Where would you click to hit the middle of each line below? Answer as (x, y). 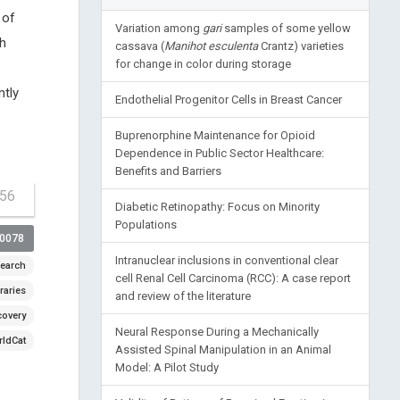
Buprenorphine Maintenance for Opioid (215, 135)
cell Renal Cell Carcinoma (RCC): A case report (233, 278)
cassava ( (139, 46)
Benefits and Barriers (168, 171)
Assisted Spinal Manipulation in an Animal (223, 350)
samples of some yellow (286, 28)
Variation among (158, 28)
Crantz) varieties (300, 46)
